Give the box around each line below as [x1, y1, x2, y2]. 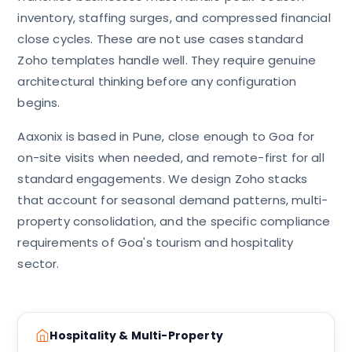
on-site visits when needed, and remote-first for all [17, 149, 324, 166]
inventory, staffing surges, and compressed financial [17, 9, 331, 26]
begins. [17, 94, 60, 111]
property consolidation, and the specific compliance [17, 213, 331, 229]
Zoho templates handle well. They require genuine [17, 52, 317, 68]
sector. [17, 255, 60, 272]
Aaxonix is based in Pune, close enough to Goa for [17, 128, 315, 145]
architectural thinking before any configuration [17, 73, 296, 90]
